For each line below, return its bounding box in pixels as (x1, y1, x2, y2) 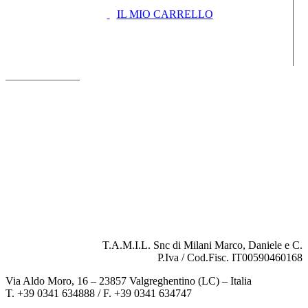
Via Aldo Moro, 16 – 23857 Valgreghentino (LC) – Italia (5, 275, 252, 287)
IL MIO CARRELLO (116, 8, 213, 21)
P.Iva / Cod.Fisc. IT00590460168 (157, 252, 302, 264)
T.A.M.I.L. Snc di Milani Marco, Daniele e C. (102, 239, 302, 252)
